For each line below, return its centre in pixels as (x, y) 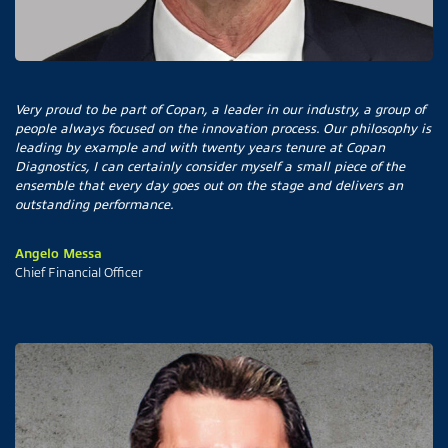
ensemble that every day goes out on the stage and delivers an (209, 185)
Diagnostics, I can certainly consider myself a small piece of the (210, 166)
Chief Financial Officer (79, 272)
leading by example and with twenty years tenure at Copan (200, 147)
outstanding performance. (94, 204)
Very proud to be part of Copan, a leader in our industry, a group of (220, 109)
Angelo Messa (58, 253)
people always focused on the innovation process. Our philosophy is (223, 128)
